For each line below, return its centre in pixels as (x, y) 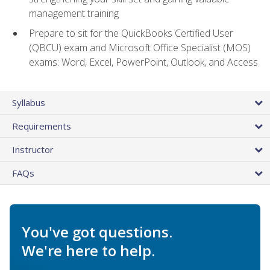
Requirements (42, 126)
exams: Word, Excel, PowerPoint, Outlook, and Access (143, 62)
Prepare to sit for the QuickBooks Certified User (131, 33)
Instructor (33, 150)
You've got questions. (97, 232)
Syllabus (29, 103)
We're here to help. (88, 251)
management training (74, 14)
